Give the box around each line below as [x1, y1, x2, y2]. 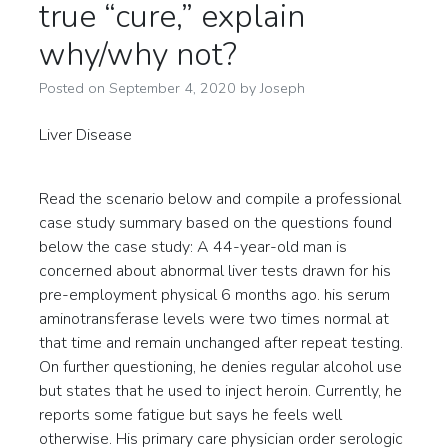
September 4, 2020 [109, 78, 236, 98]
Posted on [39, 78, 109, 98]
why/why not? [39, 33, 237, 76]
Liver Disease [39, 124, 132, 146]
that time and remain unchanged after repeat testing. [39, 332, 403, 354]
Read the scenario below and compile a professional [39, 188, 401, 210]
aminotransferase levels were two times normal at [39, 308, 389, 330]
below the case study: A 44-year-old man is [39, 236, 347, 258]
